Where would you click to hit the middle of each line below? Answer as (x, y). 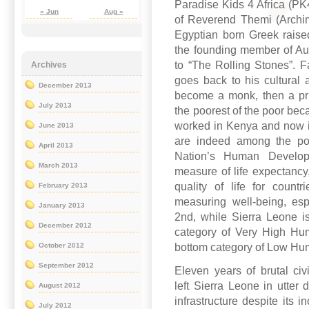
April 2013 (56, 146)
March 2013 (58, 166)
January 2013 (62, 206)
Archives (49, 65)
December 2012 (65, 226)
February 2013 (63, 186)
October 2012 (61, 246)
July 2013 (55, 106)
